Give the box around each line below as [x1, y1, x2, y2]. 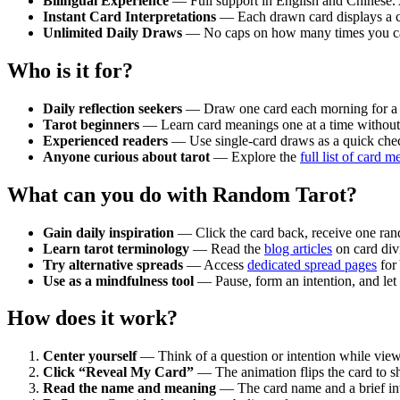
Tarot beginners [43, 116, 139, 132]
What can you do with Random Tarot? [7, 182, 357, 206]
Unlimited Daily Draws [43, 24, 182, 40]
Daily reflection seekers [43, 100, 182, 116]
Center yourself [43, 348, 137, 364]
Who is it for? [7, 58, 133, 82]
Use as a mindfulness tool [43, 272, 194, 288]
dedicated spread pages [247, 256, 377, 272]
